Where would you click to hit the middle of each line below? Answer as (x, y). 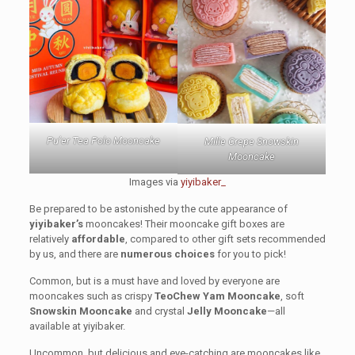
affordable (98, 239)
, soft (292, 296)
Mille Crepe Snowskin (252, 141)
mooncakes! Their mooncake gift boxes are (183, 223)
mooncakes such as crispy (92, 296)
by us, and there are (74, 254)
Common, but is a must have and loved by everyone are (154, 281)
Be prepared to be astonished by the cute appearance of (158, 208)
